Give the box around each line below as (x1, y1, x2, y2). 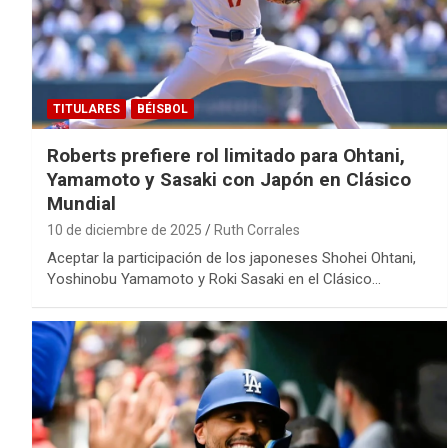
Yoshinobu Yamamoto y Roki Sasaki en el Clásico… (47, 269, 381, 288)
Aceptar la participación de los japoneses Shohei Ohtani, (47, 248, 416, 267)
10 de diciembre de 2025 (47, 221, 202, 238)
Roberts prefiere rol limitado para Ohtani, (47, 143, 405, 167)
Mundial (47, 191, 116, 215)
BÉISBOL (137, 101, 188, 116)
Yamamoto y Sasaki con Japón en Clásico (47, 167, 411, 191)
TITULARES (53, 101, 120, 116)
